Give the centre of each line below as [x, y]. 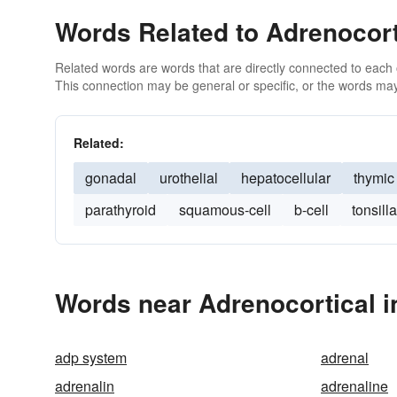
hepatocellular [286, 178]
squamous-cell [225, 210]
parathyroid [121, 210]
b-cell [311, 210]
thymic [374, 178]
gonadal [111, 178]
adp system [91, 358]
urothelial [189, 178]
